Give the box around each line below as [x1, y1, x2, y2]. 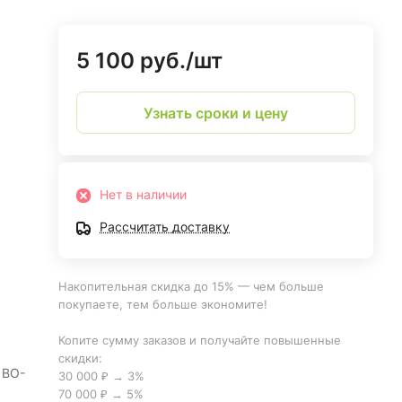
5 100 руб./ [76, 48, 195, 74]
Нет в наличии [100, 187, 188, 202]
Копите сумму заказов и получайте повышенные [58, 333, 342, 347]
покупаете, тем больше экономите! [58, 297, 272, 311]
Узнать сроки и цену [144, 103, 289, 122]
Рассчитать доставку [100, 219, 231, 234]
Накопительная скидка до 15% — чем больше [58, 279, 325, 293]
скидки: [58, 351, 103, 365]
